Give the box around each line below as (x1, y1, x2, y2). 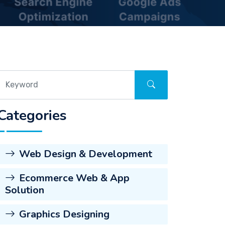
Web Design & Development (19, 147, 152, 161)
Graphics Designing (19, 207, 109, 221)
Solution (5, 183, 44, 197)
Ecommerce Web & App (19, 171, 130, 185)
